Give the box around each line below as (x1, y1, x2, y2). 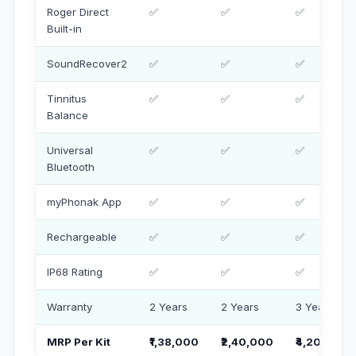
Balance (47, 108, 89, 122)
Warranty (47, 300, 93, 313)
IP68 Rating (47, 265, 103, 278)
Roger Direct (47, 5, 110, 18)
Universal (47, 143, 94, 157)
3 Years (296, 300, 335, 313)
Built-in (47, 21, 83, 35)
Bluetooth (47, 160, 95, 173)
